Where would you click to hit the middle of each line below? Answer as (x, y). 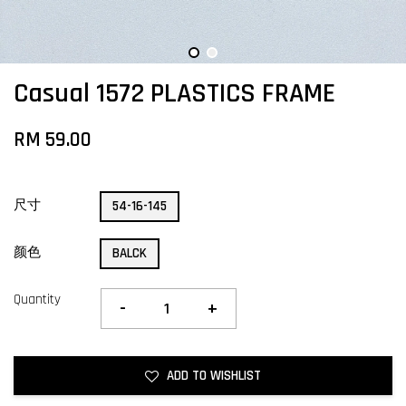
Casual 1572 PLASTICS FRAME (174, 93)
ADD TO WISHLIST (214, 376)
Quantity (37, 300)
